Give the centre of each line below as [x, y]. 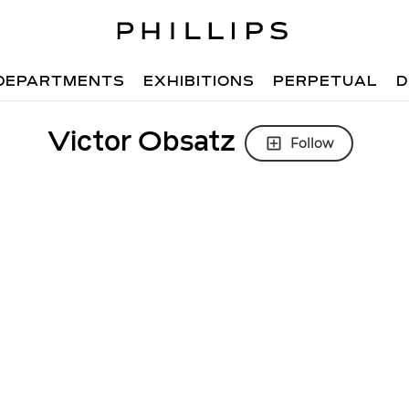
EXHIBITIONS [199, 82]
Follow [311, 143]
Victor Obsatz [141, 143]
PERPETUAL [326, 82]
